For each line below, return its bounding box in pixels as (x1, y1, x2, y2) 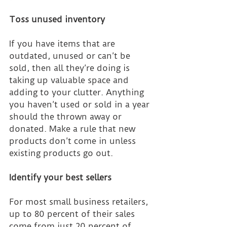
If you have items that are (9, 39, 118, 49)
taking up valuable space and (9, 75, 131, 86)
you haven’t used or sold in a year (9, 99, 152, 110)
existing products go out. (9, 148, 113, 159)
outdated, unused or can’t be (9, 51, 133, 61)
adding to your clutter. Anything (9, 87, 146, 98)
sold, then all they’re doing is (9, 63, 132, 73)
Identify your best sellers (9, 172, 111, 183)
